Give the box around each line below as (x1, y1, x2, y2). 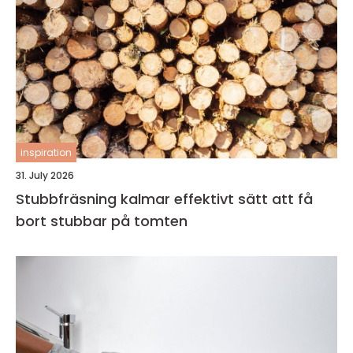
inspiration (20, 146, 72, 159)
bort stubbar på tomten (16, 211, 188, 231)
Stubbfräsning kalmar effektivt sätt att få (16, 189, 174, 209)
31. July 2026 (16, 169, 74, 182)
